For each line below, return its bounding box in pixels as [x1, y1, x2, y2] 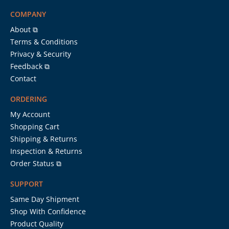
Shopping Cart [10, 121, 59, 131]
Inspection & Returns [10, 146, 82, 156]
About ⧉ [10, 24, 38, 34]
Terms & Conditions [10, 36, 78, 47]
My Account [10, 109, 50, 119]
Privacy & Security [10, 49, 71, 59]
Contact [10, 73, 36, 83]
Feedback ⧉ [10, 61, 50, 71]
